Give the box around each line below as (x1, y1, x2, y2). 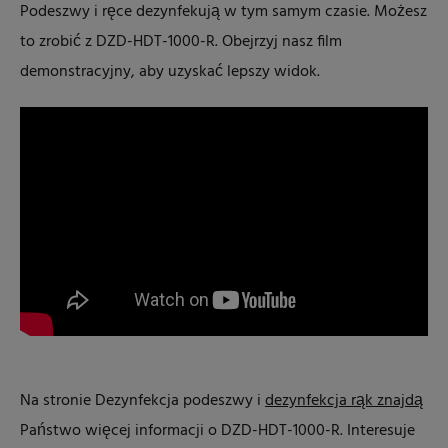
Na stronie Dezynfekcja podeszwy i (20, 388, 265, 415)
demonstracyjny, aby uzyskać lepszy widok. (20, 59, 324, 85)
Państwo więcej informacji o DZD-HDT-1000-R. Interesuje (20, 418, 415, 445)
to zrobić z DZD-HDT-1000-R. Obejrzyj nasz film (20, 29, 342, 55)
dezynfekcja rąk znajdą (265, 388, 423, 415)
